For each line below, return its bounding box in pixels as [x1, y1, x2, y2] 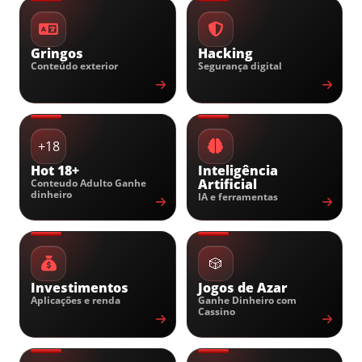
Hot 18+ [31, 162, 79, 179]
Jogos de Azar [197, 279, 288, 297]
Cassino [197, 305, 235, 318]
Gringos [31, 44, 83, 62]
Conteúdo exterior [31, 60, 118, 72]
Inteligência [197, 162, 278, 179]
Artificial [197, 175, 257, 193]
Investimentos [31, 279, 128, 297]
